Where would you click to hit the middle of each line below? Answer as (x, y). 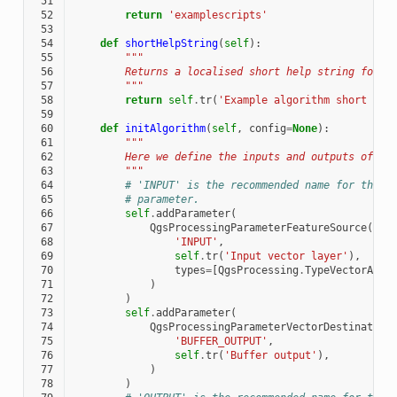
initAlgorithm (165, 128)
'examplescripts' (218, 15)
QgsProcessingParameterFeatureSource (258, 227)
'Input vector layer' (286, 256)
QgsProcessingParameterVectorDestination (270, 327)
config (267, 128)
